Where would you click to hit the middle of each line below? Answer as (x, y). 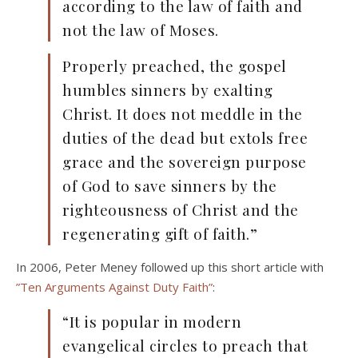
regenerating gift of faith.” (160, 234)
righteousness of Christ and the (181, 210)
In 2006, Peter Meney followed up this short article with (170, 267)
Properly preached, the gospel (175, 66)
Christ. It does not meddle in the (183, 114)
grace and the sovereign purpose (185, 162)
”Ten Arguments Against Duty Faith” (114, 287)
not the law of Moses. (141, 30)
